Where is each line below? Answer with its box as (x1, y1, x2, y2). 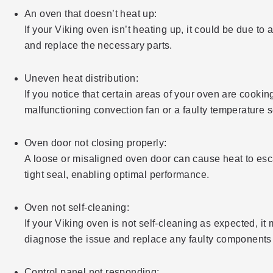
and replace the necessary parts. (24, 40, 172, 51)
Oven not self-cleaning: (24, 202, 130, 213)
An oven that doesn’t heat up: (24, 9, 157, 19)
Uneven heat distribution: (24, 73, 138, 83)
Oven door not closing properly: (24, 138, 167, 148)
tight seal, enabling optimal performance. (24, 169, 210, 180)
